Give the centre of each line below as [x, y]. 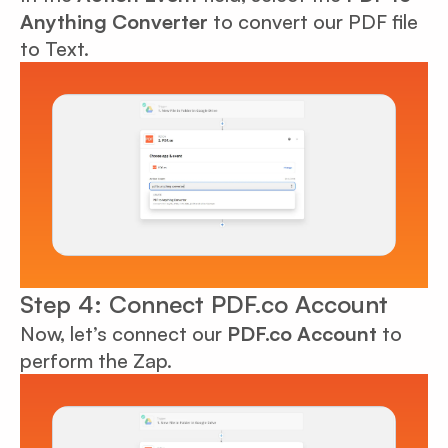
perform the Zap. [96, 360]
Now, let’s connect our [121, 333]
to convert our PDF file [313, 21]
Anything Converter [114, 21]
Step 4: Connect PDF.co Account [204, 303]
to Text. [54, 48]
